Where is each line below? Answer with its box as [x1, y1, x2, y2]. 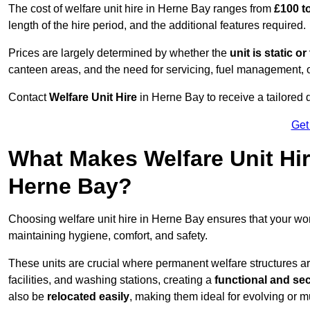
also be [8, 291, 47, 303]
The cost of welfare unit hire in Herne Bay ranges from [8, 3, 274, 15]
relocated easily [47, 291, 129, 303]
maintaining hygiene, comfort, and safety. [8, 230, 208, 242]
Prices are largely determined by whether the [8, 47, 230, 60]
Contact [8, 91, 49, 104]
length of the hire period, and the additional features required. [8, 19, 306, 32]
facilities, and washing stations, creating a [8, 274, 215, 286]
